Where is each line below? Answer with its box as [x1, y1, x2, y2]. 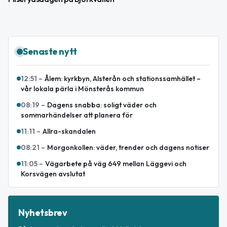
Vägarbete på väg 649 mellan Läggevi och [45, 159, 186, 168]
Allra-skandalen [43, 126, 96, 136]
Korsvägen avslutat [21, 169, 85, 178]
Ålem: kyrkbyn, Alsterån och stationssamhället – [45, 73, 201, 83]
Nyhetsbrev [18, 206, 67, 218]
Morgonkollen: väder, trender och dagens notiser [47, 142, 209, 152]
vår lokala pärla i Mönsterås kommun [21, 84, 144, 93]
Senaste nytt [23, 45, 77, 57]
